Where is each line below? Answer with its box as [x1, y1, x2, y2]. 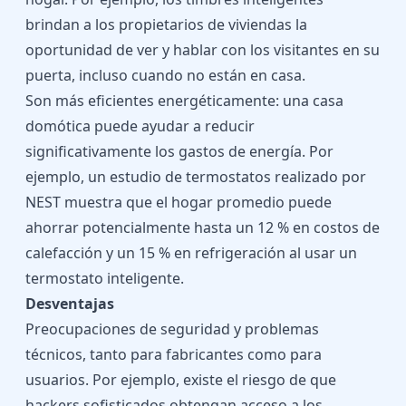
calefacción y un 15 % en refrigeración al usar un [25, 243, 357, 263]
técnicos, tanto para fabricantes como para [25, 344, 322, 364]
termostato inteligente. [25, 268, 184, 288]
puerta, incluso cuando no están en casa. [25, 65, 305, 85]
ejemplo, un [25, 167, 110, 187]
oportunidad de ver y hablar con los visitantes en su [25, 40, 380, 60]
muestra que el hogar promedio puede [61, 192, 332, 212]
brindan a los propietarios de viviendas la [25, 14, 307, 34]
